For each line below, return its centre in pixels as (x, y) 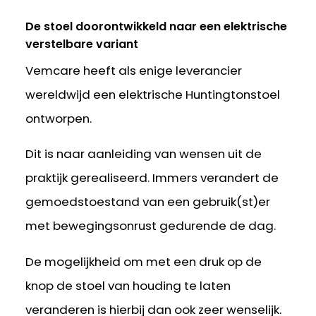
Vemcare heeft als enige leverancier (134, 70)
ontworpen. (59, 118)
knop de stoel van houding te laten (128, 286)
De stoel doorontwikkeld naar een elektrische (157, 27)
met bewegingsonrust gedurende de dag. (151, 226)
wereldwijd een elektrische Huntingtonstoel (153, 94)
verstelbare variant (82, 44)
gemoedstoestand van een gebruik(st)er (148, 202)
